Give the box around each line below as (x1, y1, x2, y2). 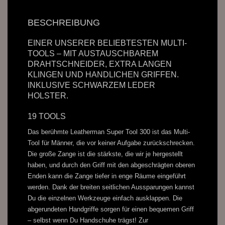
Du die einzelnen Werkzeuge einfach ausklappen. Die (28, 194, 182, 202)
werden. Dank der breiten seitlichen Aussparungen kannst (28, 183, 194, 191)
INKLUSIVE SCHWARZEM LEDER (28, 80, 155, 89)
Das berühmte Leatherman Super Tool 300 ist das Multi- (28, 128, 190, 136)
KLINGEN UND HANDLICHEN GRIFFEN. (28, 70, 179, 79)
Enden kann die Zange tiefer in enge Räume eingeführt (28, 172, 186, 180)
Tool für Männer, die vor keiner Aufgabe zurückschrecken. (28, 139, 195, 147)
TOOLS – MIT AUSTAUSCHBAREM (28, 49, 158, 58)
